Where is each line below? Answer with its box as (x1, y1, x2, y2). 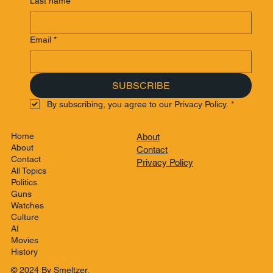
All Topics (10, 166, 46, 176)
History (10, 247, 38, 257)
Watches (10, 200, 44, 211)
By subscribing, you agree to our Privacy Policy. (46, 99, 229, 109)
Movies (10, 235, 38, 246)
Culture (10, 212, 39, 222)
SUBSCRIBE (112, 79, 170, 91)
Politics (10, 177, 37, 188)
